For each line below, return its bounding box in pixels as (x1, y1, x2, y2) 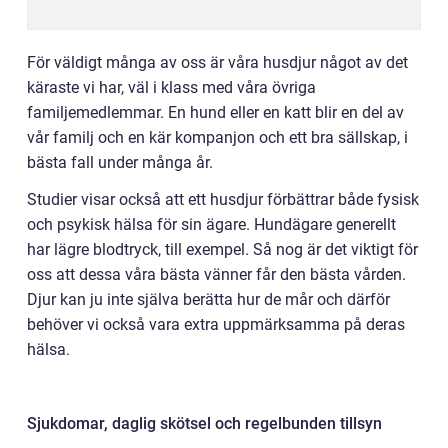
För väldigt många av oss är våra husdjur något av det (27, 53, 408, 73)
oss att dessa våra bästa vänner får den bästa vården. (27, 265, 406, 285)
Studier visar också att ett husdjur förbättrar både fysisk (27, 190, 419, 210)
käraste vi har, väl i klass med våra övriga (27, 78, 316, 98)
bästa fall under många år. (27, 153, 213, 173)
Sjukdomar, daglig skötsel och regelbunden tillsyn (27, 414, 382, 434)
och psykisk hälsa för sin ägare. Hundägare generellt (27, 215, 396, 235)
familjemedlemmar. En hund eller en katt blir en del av (27, 103, 404, 123)
